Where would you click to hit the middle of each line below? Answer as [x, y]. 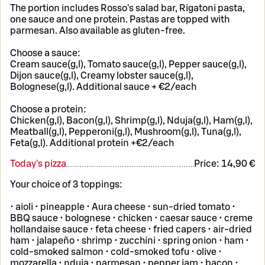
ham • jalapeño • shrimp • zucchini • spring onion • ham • [130, 240]
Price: [208, 164]
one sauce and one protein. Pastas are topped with [120, 19]
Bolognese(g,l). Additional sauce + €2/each [103, 87]
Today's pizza [38, 164]
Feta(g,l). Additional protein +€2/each [92, 143]
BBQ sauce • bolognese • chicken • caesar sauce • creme [131, 218]
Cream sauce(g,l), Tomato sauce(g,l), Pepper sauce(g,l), [128, 64]
